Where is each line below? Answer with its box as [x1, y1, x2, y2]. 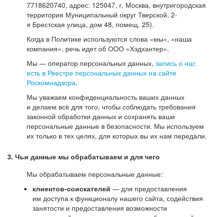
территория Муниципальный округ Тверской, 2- [27, 10, 177, 19]
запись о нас [155, 58, 196, 68]
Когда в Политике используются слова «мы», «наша [27, 34, 192, 44]
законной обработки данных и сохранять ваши [27, 111, 175, 121]
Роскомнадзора [27, 77, 76, 87]
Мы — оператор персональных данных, [27, 58, 155, 68]
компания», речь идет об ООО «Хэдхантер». [27, 44, 169, 53]
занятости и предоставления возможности [32, 203, 167, 213]
